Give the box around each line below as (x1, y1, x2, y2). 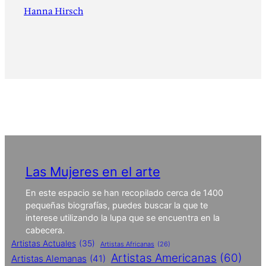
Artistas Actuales (11, 238, 76, 248)
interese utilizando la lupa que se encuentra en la (25, 212, 220, 223)
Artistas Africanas (100, 239, 154, 248)
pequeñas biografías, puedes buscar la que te (25, 199, 208, 211)
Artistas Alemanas (11, 252, 87, 264)
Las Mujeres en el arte (25, 163, 160, 179)
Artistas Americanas (110, 251, 217, 265)
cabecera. (25, 224, 65, 236)
